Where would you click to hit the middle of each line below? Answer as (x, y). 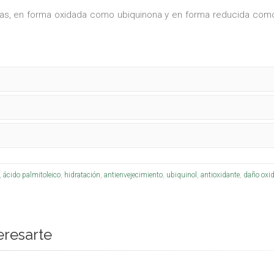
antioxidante (220, 175)
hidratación (82, 175)
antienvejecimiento (133, 175)
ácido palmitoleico (31, 175)
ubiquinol (181, 175)
